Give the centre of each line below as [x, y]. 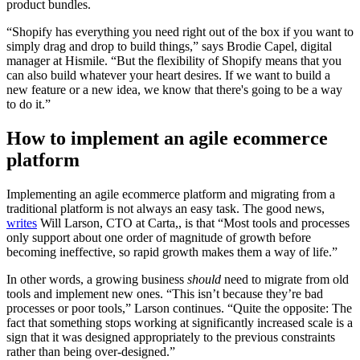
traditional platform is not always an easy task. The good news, [166, 208]
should [204, 279]
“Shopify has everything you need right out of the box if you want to [180, 32]
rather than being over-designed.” [91, 351]
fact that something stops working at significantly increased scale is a [180, 322]
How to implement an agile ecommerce [167, 138]
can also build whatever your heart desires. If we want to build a [168, 76]
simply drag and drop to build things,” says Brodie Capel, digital [169, 47]
